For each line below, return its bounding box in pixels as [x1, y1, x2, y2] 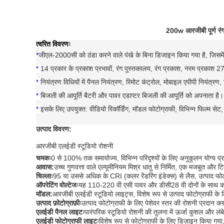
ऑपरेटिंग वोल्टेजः [36, 181, 78, 189]
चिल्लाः [36, 172, 53, 180]
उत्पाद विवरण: [36, 125, 71, 133]
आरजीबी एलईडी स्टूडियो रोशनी [36, 142, 113, 150]
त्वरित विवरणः [36, 40, 70, 48]
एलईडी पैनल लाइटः [36, 208, 84, 216]
